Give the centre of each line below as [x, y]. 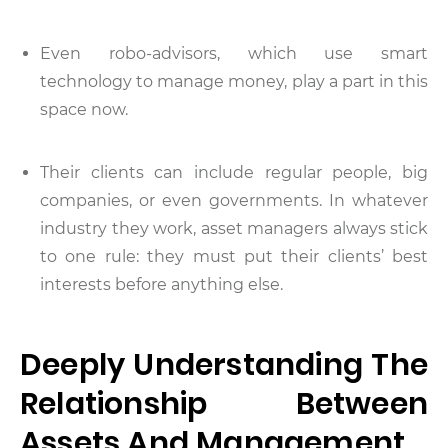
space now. [84, 109]
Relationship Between [224, 403]
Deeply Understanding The [224, 364]
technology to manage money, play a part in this [234, 81]
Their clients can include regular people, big [234, 172]
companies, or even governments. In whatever [234, 200]
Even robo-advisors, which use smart [234, 53]
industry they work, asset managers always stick [234, 228]
